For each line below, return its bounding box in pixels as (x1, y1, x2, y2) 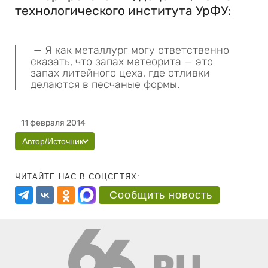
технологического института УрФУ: (15, 3, 231, 18)
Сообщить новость (109, 189, 212, 201)
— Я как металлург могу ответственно (31, 44, 229, 57)
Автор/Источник (22, 136, 83, 146)
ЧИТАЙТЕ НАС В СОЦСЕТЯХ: (15, 172, 140, 181)
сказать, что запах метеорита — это (31, 55, 213, 68)
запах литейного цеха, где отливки (31, 66, 210, 80)
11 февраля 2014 (21, 118, 86, 128)
